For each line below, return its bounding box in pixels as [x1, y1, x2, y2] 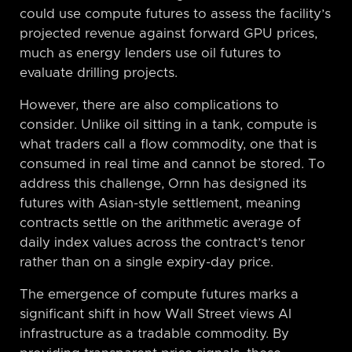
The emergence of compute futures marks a [20, 288, 299, 301]
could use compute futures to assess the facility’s [20, 7, 331, 20]
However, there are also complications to [20, 98, 279, 112]
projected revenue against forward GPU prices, [20, 27, 317, 40]
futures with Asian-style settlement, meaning [20, 196, 301, 210]
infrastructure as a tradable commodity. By [20, 327, 289, 340]
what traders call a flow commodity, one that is [20, 137, 317, 151]
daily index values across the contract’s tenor [20, 236, 305, 249]
